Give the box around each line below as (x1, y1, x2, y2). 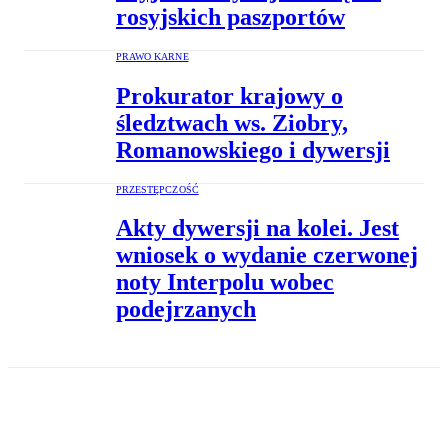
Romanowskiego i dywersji (116, 136, 390, 163)
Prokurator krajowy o (116, 82, 343, 109)
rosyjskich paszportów (116, 3, 345, 30)
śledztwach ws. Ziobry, (116, 109, 348, 136)
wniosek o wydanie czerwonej (116, 242, 418, 269)
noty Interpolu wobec (116, 269, 334, 296)
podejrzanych (116, 296, 256, 323)
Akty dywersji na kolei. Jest (116, 215, 399, 242)
